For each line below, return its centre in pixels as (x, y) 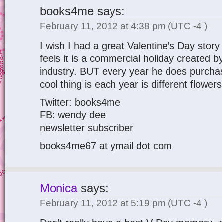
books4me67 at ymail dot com (106, 146)
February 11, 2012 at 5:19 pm (104, 203)
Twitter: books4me (80, 102)
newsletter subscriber (86, 128)
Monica (58, 188)
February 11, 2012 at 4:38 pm (104, 26)
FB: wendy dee (73, 115)
